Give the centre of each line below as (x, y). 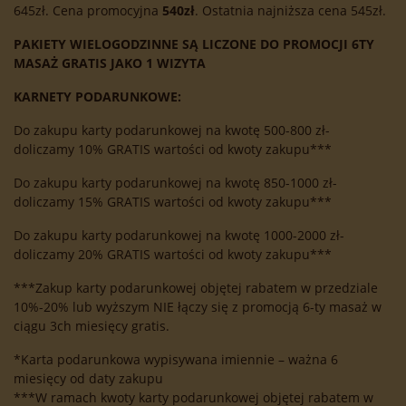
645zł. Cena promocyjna (88, 11)
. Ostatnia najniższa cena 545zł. (290, 11)
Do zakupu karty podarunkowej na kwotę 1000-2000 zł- (179, 236)
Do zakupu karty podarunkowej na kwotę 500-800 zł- (172, 130)
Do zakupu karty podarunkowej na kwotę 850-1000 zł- (175, 183)
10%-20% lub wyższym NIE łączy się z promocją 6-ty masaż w (198, 307)
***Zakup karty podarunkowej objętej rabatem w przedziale (196, 288)
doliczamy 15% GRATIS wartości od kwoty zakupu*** (173, 202)
